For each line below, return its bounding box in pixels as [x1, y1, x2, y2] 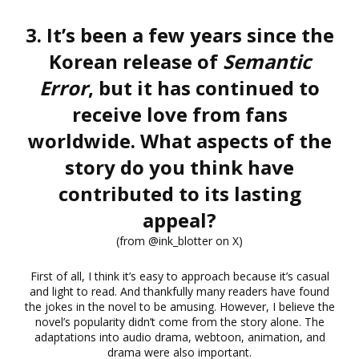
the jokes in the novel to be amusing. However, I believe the [24, 298, 335, 314]
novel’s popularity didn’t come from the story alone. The [34, 313, 325, 329]
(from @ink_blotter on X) [116, 232, 243, 248]
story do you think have [65, 153, 294, 180]
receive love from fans [71, 100, 288, 127]
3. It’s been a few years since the [25, 21, 334, 48]
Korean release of [48, 47, 223, 75]
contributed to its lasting [58, 179, 301, 207]
